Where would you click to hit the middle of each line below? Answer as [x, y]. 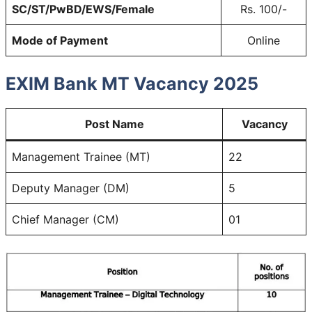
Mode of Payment [60, 40]
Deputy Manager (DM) [71, 188]
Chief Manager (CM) [65, 219]
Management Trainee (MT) [81, 156]
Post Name [114, 124]
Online [264, 40]
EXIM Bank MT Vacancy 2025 [132, 83]
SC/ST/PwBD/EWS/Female [83, 9]
